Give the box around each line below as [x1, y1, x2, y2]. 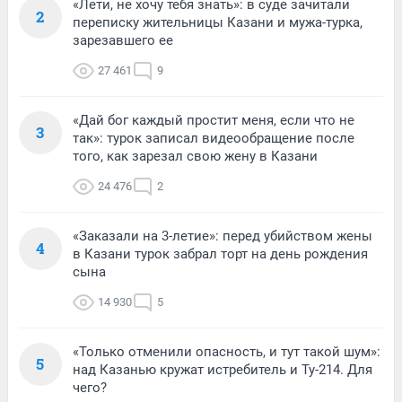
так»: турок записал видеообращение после [73, 129, 354, 146]
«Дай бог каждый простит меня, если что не [73, 111, 354, 128]
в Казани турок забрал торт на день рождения [73, 245, 368, 262]
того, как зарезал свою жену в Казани [73, 147, 318, 164]
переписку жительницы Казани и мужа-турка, [73, 13, 363, 31]
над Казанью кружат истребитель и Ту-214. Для [73, 361, 372, 378]
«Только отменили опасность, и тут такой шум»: [73, 343, 380, 360]
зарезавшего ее [73, 31, 173, 48]
